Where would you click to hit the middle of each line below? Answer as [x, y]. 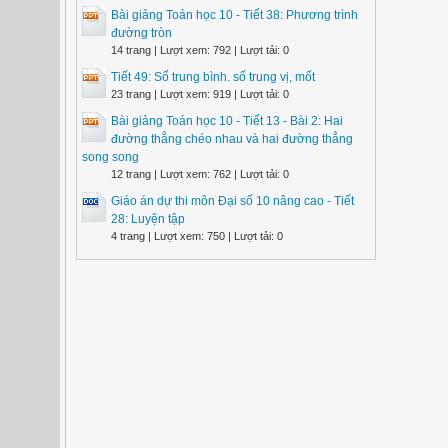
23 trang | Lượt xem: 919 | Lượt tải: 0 [200, 94]
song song [110, 157]
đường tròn [141, 33]
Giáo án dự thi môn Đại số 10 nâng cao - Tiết [232, 201]
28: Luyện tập [148, 219]
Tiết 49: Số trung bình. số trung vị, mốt [213, 77]
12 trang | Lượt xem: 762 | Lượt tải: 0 [200, 174]
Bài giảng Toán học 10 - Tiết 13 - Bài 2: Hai [227, 121]
